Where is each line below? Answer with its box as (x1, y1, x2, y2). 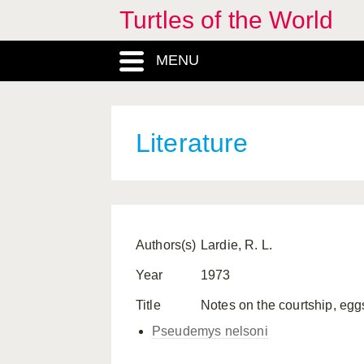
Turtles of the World (119, 6, 334, 33)
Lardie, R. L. (201, 238, 273, 252)
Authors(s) (136, 238, 197, 252)
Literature (136, 128, 249, 158)
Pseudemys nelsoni (152, 324, 268, 338)
